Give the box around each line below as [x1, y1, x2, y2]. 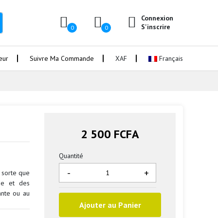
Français [157, 54, 183, 63]
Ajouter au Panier [79, 200, 141, 210]
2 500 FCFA [81, 127, 139, 142]
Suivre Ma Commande [30, 54, 94, 63]
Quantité [59, 151, 83, 160]
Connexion [141, 14, 173, 22]
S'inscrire [141, 22, 170, 31]
